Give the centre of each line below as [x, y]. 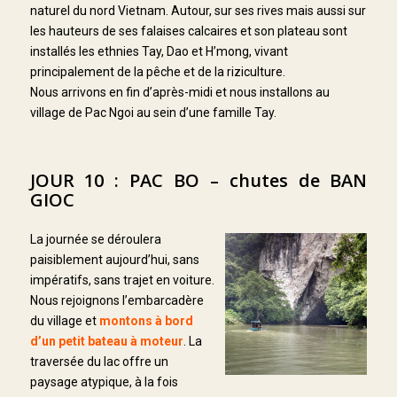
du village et [64, 320]
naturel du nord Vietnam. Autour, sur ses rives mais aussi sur [198, 11]
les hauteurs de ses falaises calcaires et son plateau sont [188, 31]
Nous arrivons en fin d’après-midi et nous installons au [179, 93]
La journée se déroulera [95, 239]
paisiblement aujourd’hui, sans [114, 259]
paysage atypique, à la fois [104, 381]
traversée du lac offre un [99, 361]
